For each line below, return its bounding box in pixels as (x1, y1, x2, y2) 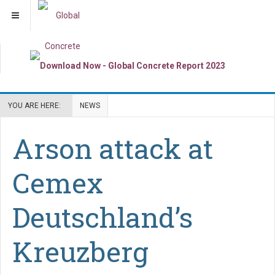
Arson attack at (12, 130, 213, 166)
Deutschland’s (12, 198, 193, 235)
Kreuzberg (12, 233, 149, 269)
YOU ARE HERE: (8, 101, 64, 110)
